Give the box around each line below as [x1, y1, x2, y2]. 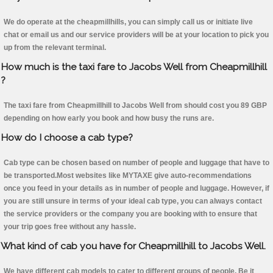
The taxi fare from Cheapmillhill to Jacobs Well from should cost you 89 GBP [4, 101, 267, 110]
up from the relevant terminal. [4, 43, 106, 52]
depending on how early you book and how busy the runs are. [4, 114, 214, 123]
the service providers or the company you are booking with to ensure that [4, 210, 257, 219]
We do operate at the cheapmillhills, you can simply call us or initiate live [4, 18, 253, 27]
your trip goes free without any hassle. [4, 222, 136, 232]
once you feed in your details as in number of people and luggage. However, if [4, 184, 269, 193]
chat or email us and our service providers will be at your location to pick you [4, 30, 269, 40]
